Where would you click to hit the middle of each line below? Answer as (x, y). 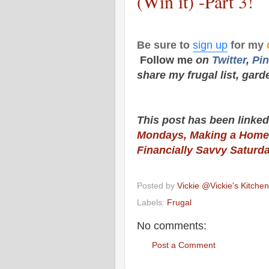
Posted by (157, 186)
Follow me (166, 60)
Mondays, (163, 135)
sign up (210, 45)
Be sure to (165, 45)
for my (247, 45)
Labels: (152, 202)
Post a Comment (184, 245)
